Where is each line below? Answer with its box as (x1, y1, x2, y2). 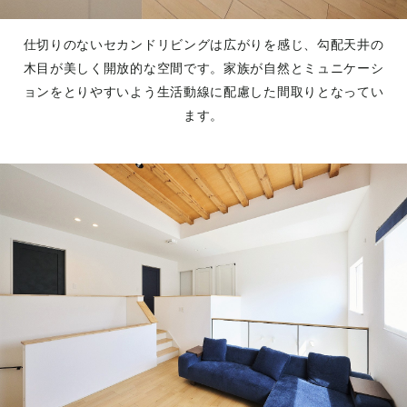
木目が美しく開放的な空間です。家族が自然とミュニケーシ (23, 61, 384, 76)
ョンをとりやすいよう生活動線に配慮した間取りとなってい (23, 84, 384, 100)
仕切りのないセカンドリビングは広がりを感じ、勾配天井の (23, 37, 384, 53)
